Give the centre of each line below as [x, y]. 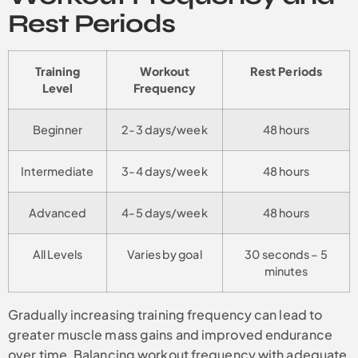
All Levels [58, 255]
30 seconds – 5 [286, 255]
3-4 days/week [165, 171]
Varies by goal [165, 255]
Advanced [58, 213]
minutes [286, 271]
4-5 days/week [165, 213]
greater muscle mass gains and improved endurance [170, 335]
